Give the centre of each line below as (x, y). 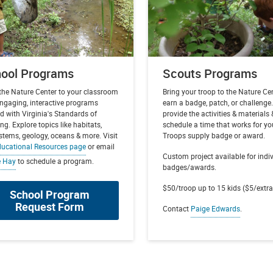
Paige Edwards (216, 208)
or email (100, 146)
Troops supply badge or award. (214, 135)
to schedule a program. (55, 161)
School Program (49, 194)
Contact (177, 208)
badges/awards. (190, 167)
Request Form (49, 206)
